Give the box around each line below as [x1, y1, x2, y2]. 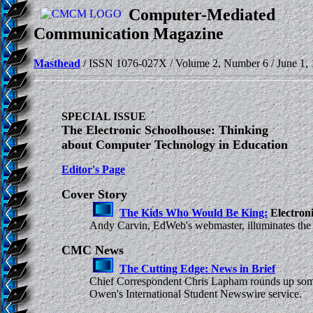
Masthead [34, 57, 80, 69]
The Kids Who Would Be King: [119, 206, 268, 219]
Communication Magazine [34, 24, 224, 43]
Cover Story [61, 187, 127, 201]
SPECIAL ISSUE [61, 110, 146, 122]
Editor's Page [61, 163, 125, 175]
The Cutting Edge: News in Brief [119, 262, 275, 275]
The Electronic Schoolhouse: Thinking [61, 122, 268, 137]
